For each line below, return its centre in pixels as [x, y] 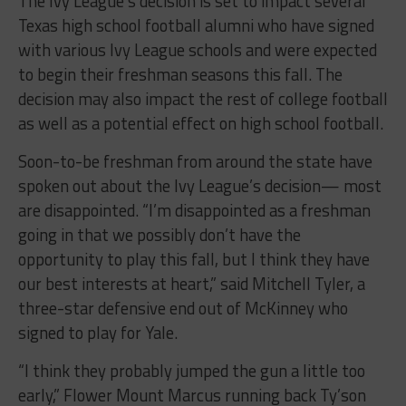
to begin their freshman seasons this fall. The [180, 74]
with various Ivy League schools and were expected [197, 49]
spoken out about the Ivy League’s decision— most [199, 185]
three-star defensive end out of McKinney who [183, 308]
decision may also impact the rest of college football [203, 98]
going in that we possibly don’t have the [159, 234]
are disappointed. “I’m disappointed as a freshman [194, 210]
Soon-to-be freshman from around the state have [195, 161]
